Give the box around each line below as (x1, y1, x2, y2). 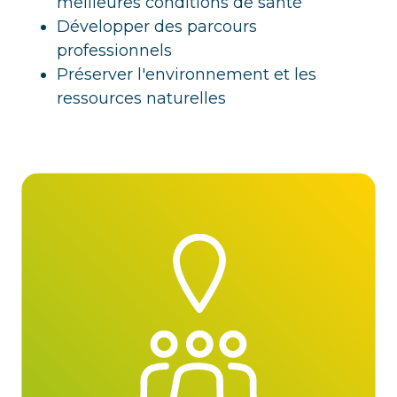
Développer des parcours (57, 17, 257, 37)
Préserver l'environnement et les (57, 65, 316, 85)
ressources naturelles (57, 89, 226, 109)
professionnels (57, 41, 172, 61)
